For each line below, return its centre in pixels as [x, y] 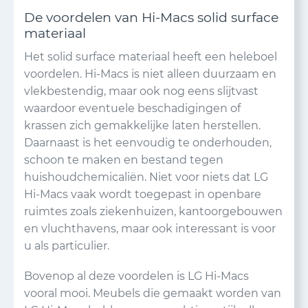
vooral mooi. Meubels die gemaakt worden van [153, 293]
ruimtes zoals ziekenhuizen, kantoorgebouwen [153, 211]
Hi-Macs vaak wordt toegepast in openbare [143, 194]
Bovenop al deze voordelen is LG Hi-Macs [136, 276]
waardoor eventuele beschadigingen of [132, 108]
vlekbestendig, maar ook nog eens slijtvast [141, 91]
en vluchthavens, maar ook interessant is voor [150, 229]
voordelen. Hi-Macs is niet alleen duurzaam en [150, 74]
